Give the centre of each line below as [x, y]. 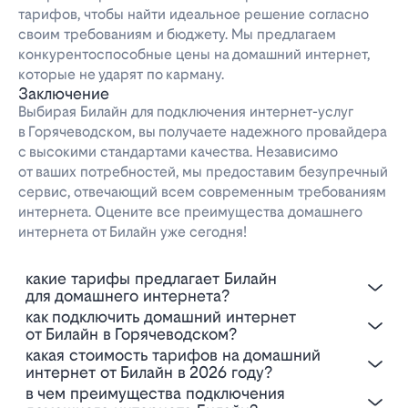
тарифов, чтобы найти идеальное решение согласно [194, 15]
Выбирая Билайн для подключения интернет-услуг [186, 112]
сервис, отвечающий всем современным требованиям [202, 192]
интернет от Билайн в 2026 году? [149, 372]
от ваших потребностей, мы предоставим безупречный [203, 172]
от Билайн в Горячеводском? [131, 334]
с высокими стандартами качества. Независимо [178, 152]
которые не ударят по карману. [121, 75]
